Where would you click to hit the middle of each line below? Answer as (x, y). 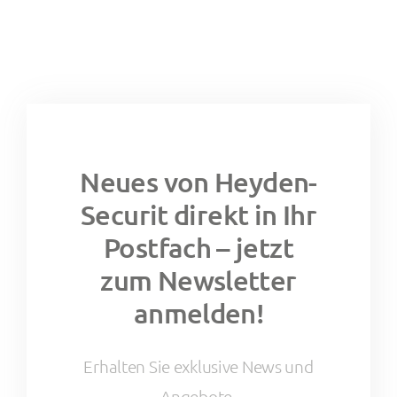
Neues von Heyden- (198, 182)
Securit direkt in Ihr (198, 215)
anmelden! (198, 313)
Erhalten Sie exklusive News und (198, 366)
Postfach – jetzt (198, 248)
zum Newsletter (198, 280)
